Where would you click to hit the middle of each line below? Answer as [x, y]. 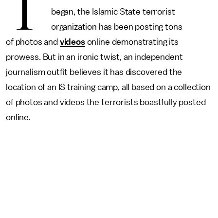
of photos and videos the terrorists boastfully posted [106, 102]
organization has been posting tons [117, 27]
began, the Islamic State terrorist [113, 12]
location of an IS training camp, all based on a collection [108, 87]
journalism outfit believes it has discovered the [94, 72]
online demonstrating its [132, 42]
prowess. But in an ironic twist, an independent [94, 57]
